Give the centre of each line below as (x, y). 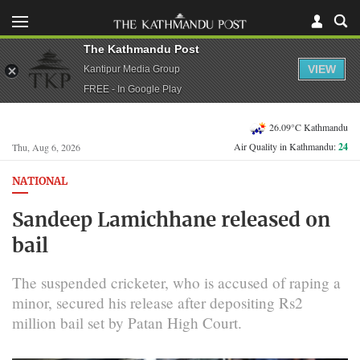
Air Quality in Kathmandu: (286, 146)
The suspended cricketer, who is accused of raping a (176, 282)
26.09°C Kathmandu (309, 127)
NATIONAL (40, 182)
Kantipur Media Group (132, 69)
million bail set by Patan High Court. (127, 322)
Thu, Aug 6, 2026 (46, 147)
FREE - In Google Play (133, 89)
